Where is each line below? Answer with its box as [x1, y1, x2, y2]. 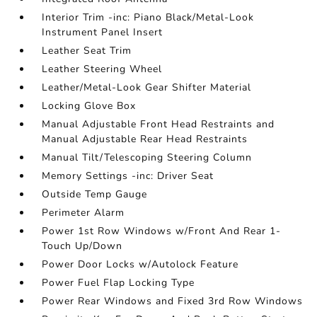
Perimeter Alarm [42, 205, 125, 219]
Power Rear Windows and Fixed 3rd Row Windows [42, 294, 304, 308]
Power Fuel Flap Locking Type [42, 275, 195, 289]
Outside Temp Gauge [42, 187, 148, 201]
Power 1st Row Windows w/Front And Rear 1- [42, 224, 282, 238]
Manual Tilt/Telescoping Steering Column [42, 150, 253, 164]
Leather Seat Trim [42, 43, 132, 57]
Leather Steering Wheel [42, 62, 163, 76]
